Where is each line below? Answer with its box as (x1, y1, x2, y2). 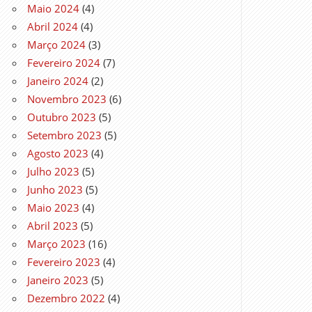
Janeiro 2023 (27, 272, 89, 287)
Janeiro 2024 (27, 73, 89, 88)
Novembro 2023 (27, 91, 107, 106)
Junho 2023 (27, 182, 84, 196)
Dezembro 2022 (27, 290, 106, 305)
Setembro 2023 (27, 127, 102, 142)
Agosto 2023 (27, 146, 89, 160)
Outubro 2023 (27, 109, 97, 124)
